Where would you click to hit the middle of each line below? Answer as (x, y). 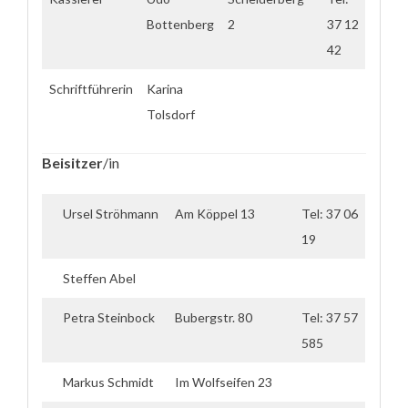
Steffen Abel (99, 278)
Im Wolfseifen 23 (224, 382)
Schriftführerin (91, 89)
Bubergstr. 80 (214, 317)
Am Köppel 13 (215, 214)
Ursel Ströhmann (111, 214)
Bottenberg (180, 24)
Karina (165, 89)
